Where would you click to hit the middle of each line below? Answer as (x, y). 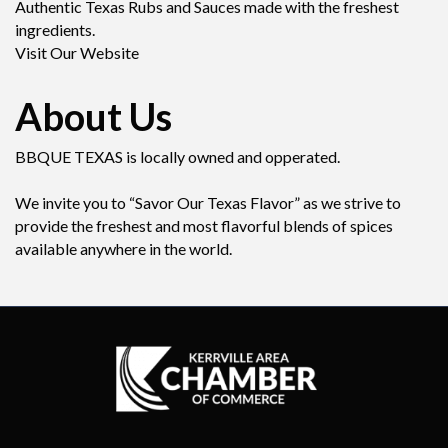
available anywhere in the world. (123, 249)
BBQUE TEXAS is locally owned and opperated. (177, 157)
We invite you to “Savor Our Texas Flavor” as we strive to (208, 203)
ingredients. (55, 30)
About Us (93, 116)
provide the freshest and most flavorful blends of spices (204, 226)
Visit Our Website (77, 53)
